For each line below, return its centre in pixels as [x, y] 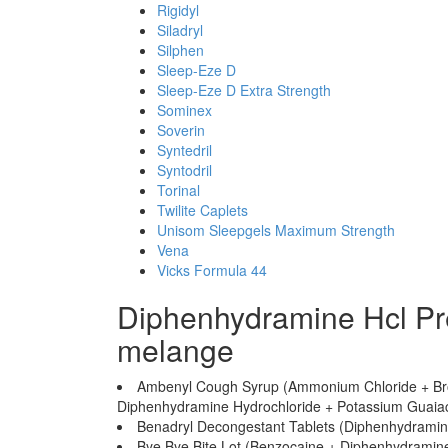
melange [175, 349]
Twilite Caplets [202, 210]
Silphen [180, 50]
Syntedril [184, 150]
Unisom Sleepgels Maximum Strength [276, 230]
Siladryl [180, 30]
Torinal [178, 190]
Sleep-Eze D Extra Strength [244, 90]
